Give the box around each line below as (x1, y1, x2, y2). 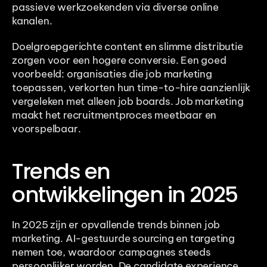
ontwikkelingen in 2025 (12, 179, 237, 210)
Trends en (12, 156, 110, 187)
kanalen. (12, 14, 52, 27)
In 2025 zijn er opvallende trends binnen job (12, 218, 221, 231)
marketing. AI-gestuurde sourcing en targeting (12, 231, 235, 245)
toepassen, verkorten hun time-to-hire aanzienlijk (12, 80, 251, 94)
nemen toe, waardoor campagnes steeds (12, 245, 211, 259)
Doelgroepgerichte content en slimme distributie (12, 39, 243, 53)
